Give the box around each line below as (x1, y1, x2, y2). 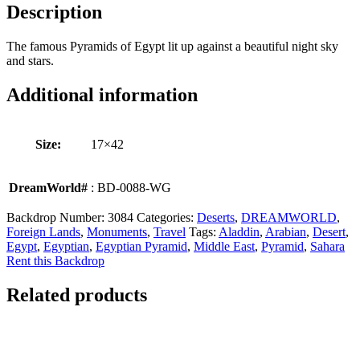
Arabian (265, 225, 306, 239)
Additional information (6, 84, 198, 106)
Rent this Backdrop (6, 254, 104, 268)
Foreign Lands (6, 225, 80, 239)
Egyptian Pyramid (96, 239, 187, 254)
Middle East (194, 239, 255, 254)
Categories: (137, 211, 197, 225)
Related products (6, 284, 147, 305)
